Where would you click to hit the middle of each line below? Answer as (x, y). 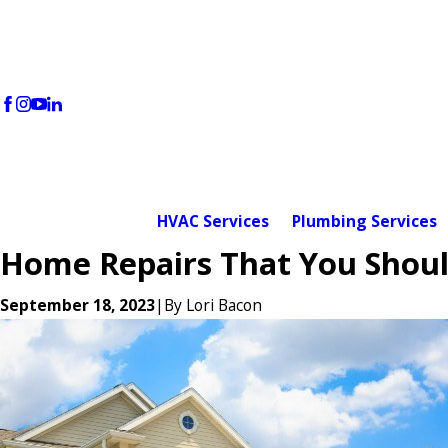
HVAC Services (212, 221)
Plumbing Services (364, 221)
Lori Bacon (224, 305)
